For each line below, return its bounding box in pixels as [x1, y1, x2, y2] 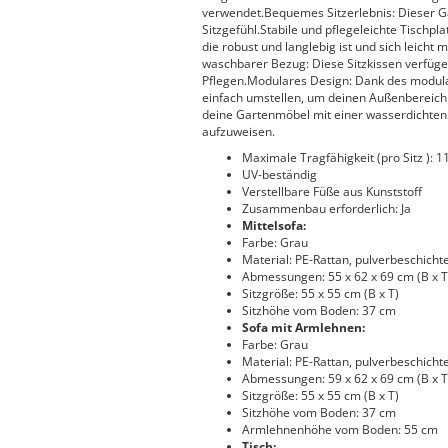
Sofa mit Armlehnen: [242, 319, 365, 336]
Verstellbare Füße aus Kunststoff [242, 183, 422, 200]
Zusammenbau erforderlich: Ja [242, 200, 411, 217]
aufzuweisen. [202, 123, 275, 140]
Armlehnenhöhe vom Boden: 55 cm [242, 421, 438, 438]
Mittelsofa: [242, 217, 306, 234]
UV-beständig [242, 166, 317, 183]
